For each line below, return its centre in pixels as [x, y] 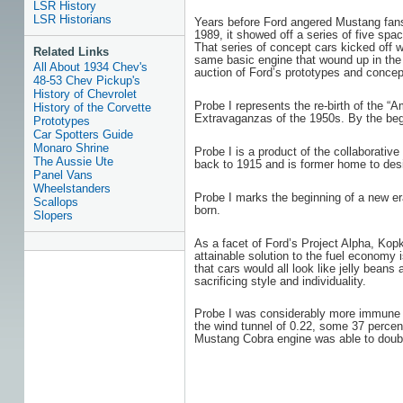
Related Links [71, 52]
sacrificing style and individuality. [280, 281]
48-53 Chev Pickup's [86, 81]
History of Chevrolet [85, 94]
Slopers [53, 215]
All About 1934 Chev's [90, 67]
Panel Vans [63, 175]
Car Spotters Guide [83, 134]
